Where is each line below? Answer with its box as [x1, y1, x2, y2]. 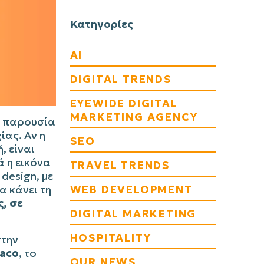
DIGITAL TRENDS [70, 72, 172, 86]
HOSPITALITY [70, 231, 151, 245]
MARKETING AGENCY [70, 110, 198, 124]
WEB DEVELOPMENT [70, 183, 193, 196]
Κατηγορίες [70, 17, 133, 31]
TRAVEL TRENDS [70, 159, 171, 172]
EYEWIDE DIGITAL [70, 97, 178, 110]
